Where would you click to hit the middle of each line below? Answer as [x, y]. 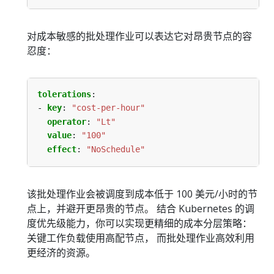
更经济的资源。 [61, 252]
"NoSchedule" [116, 149]
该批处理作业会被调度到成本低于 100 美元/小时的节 [142, 194]
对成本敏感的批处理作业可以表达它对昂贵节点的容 [139, 36]
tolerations [64, 94]
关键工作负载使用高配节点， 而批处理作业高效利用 [141, 238]
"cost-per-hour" [108, 108]
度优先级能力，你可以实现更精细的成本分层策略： [139, 223]
